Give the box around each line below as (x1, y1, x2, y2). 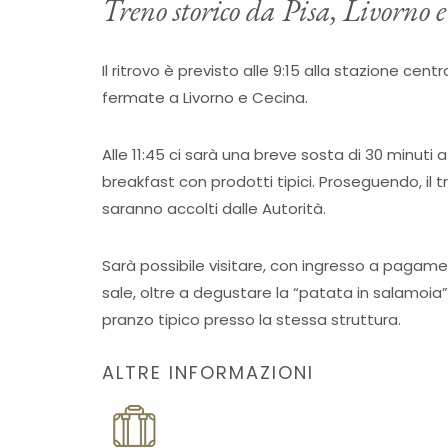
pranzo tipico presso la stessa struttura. (102, 309, 401, 331)
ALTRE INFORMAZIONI (102, 360, 314, 386)
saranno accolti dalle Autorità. (102, 198, 326, 220)
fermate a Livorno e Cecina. (102, 87, 308, 109)
